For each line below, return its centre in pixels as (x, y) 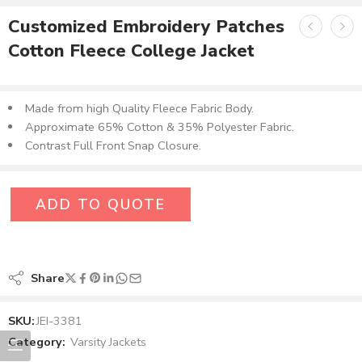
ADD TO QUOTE (101, 204)
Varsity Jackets (108, 342)
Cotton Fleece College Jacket (131, 51)
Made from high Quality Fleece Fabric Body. (139, 108)
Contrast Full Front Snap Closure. (113, 145)
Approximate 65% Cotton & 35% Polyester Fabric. (159, 127)
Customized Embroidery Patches (146, 27)
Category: (37, 342)
